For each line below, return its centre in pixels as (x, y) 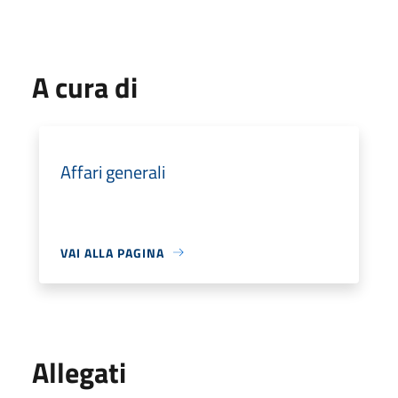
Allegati (79, 372)
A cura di (85, 87)
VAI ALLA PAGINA (112, 252)
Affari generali (113, 171)
